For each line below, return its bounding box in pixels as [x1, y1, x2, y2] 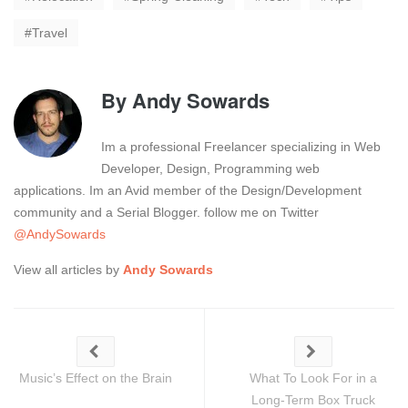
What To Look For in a [249, 370, 377, 385]
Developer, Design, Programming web [101, 160, 320, 176]
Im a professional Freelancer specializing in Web [101, 138, 381, 154]
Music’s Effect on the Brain [18, 370, 172, 385]
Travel [32, 25, 67, 40]
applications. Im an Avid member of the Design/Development [14, 182, 362, 198]
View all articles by [14, 261, 123, 277]
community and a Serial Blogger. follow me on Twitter [14, 204, 319, 219]
